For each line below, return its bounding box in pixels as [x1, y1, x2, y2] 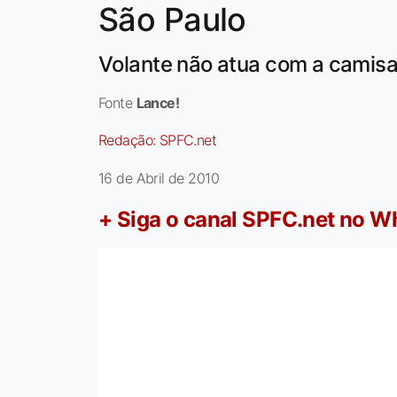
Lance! [136, 94, 180, 113]
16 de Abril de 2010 [98, 169, 219, 188]
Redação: [98, 131, 160, 150]
